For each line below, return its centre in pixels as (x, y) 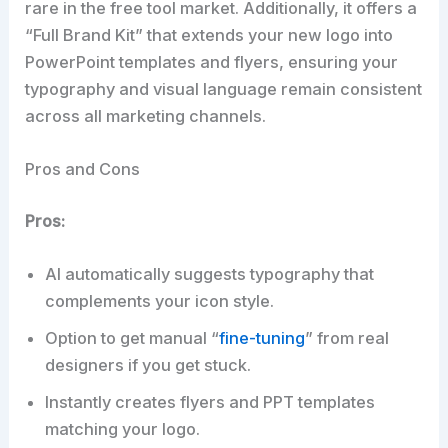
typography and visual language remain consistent (224, 88)
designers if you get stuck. (148, 364)
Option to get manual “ (132, 337)
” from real (347, 337)
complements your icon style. (160, 300)
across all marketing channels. (146, 115)
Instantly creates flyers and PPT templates (210, 401)
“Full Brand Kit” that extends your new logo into (209, 34)
